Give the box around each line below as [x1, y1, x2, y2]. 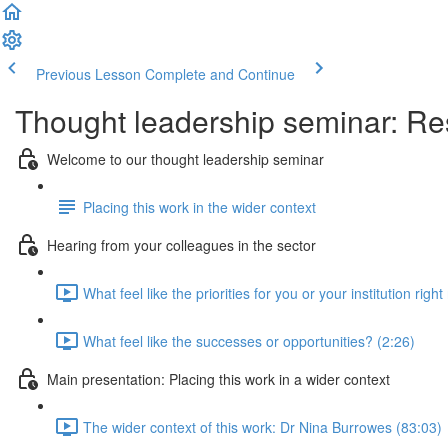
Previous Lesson [36, 64, 141, 84]
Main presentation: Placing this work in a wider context [47, 368, 390, 389]
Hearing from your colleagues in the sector [47, 234, 316, 255]
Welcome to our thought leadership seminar [47, 148, 324, 169]
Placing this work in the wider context [83, 196, 316, 217]
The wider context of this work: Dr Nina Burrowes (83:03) [83, 416, 442, 437]
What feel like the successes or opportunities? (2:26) [83, 330, 415, 351]
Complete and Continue [145, 64, 295, 84]
